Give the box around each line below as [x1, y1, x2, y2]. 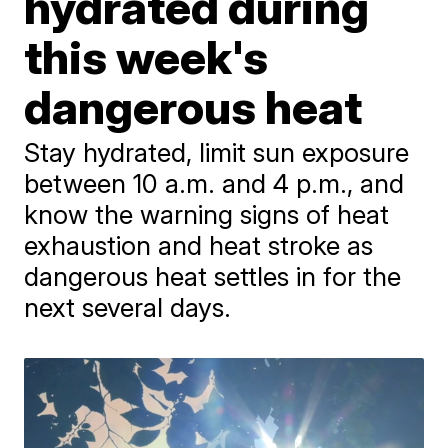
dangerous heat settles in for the [24, 261, 402, 292]
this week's [24, 29, 269, 85]
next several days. [24, 292, 232, 323]
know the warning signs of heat [24, 199, 390, 230]
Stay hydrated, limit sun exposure [24, 137, 410, 168]
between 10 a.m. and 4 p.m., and [24, 168, 405, 199]
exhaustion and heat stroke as [24, 230, 374, 261]
